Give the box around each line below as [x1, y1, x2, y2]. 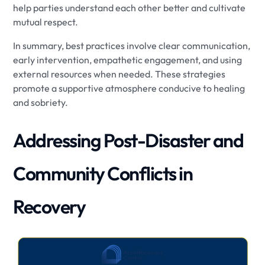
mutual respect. [13, 16, 79, 28]
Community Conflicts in [13, 161, 193, 186]
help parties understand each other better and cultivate [13, 2, 246, 14]
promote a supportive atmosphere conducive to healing [13, 82, 245, 95]
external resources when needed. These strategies [13, 68, 226, 80]
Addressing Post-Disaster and [13, 128, 244, 153]
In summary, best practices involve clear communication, [13, 40, 251, 52]
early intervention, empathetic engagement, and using [13, 54, 243, 66]
